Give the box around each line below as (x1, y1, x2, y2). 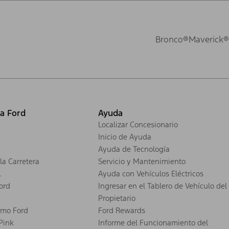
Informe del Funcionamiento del (98, 217, 208, 227)
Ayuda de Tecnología (98, 144, 170, 154)
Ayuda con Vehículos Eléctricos (98, 168, 203, 178)
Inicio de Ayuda (98, 131, 151, 142)
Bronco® (155, 33, 189, 45)
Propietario (98, 193, 135, 203)
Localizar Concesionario (98, 119, 178, 129)
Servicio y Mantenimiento (98, 156, 186, 166)
